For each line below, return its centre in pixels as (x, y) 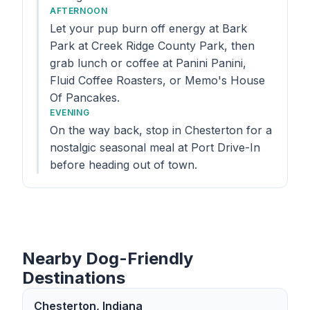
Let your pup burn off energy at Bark (148, 28)
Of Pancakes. (85, 98)
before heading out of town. (124, 165)
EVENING (70, 112)
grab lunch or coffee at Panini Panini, (148, 63)
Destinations (74, 278)
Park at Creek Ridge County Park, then (152, 46)
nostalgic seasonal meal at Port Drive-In (155, 147)
